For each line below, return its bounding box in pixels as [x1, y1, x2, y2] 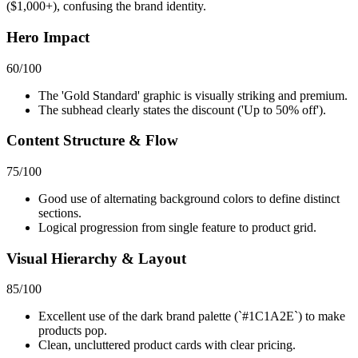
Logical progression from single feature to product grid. [38, 221, 316, 234]
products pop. [38, 324, 107, 338]
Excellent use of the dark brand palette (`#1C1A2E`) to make [38, 309, 345, 324]
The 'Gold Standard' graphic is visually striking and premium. [38, 88, 348, 102]
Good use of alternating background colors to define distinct [38, 192, 340, 205]
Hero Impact [6, 28, 89, 46]
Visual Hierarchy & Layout [6, 249, 186, 267]
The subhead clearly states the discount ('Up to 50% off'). [38, 102, 326, 117]
